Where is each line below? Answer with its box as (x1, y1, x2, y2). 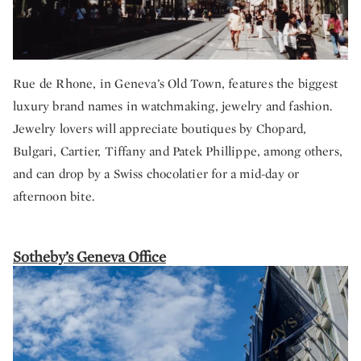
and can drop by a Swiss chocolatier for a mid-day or (13, 164, 300, 182)
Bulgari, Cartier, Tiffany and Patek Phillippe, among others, (13, 142, 343, 160)
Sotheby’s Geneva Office (13, 246, 166, 266)
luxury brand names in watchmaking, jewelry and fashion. (13, 97, 333, 114)
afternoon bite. (13, 187, 94, 205)
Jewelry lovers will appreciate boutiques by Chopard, (13, 119, 307, 137)
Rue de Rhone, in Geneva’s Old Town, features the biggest (13, 74, 338, 92)
